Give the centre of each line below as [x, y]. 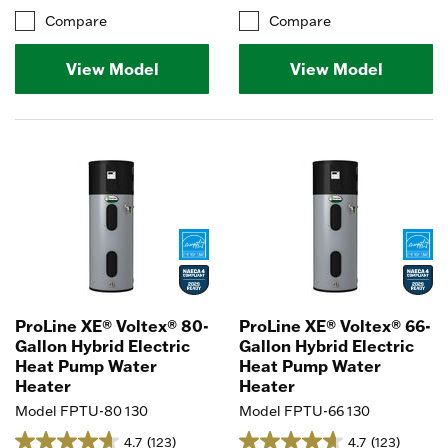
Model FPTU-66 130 [304, 410]
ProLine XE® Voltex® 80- [112, 325]
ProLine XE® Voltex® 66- [335, 325]
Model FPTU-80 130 [81, 410]
